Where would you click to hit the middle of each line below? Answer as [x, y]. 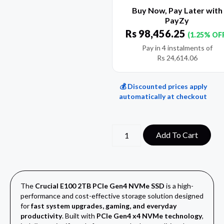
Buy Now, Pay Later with [177, 10]
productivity [41, 216]
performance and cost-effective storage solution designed [112, 196]
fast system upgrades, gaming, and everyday [104, 206]
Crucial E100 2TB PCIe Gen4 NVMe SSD [100, 186]
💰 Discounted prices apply [163, 86]
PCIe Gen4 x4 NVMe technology [149, 216]
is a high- [179, 186]
